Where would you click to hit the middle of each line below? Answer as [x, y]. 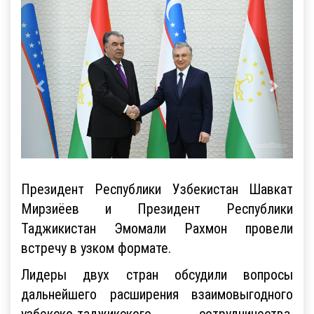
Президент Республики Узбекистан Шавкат [157, 189]
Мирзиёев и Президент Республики [157, 208]
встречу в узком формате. [96, 247]
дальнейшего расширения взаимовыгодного [157, 294]
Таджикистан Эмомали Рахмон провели [157, 228]
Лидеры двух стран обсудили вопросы [157, 274]
